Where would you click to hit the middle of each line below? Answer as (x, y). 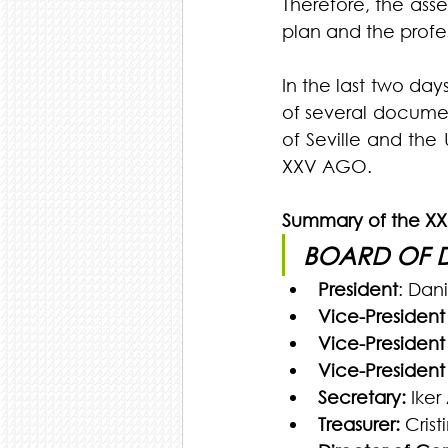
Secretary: (362, 397)
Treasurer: (359, 424)
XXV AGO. (327, 166)
